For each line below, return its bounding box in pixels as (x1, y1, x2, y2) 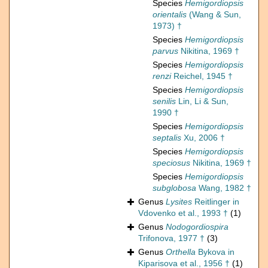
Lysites (166, 197, 192, 207)
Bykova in (196, 247, 234, 257)
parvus (153, 46, 178, 56)
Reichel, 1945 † (171, 71, 233, 81)
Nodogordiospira (166, 222, 229, 232)
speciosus (153, 158, 190, 168)
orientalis (153, 10, 187, 20)
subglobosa (153, 183, 196, 193)
